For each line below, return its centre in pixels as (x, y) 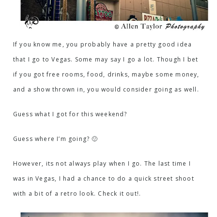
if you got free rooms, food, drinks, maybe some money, (106, 74)
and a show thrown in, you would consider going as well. (106, 89)
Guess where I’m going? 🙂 (55, 139)
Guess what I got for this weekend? (70, 114)
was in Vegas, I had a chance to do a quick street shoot (103, 178)
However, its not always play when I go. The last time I (102, 163)
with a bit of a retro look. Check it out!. (77, 193)
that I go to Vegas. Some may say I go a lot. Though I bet (106, 59)
